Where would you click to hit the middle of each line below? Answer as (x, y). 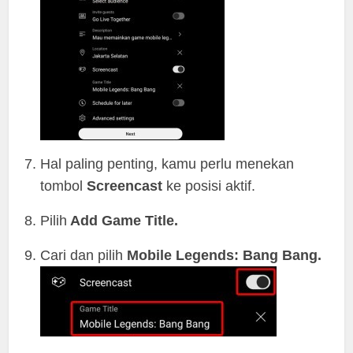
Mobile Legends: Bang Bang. (225, 255)
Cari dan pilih (84, 255)
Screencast (125, 186)
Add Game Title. (123, 221)
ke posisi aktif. (209, 186)
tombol (64, 186)
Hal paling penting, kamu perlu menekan (167, 164)
